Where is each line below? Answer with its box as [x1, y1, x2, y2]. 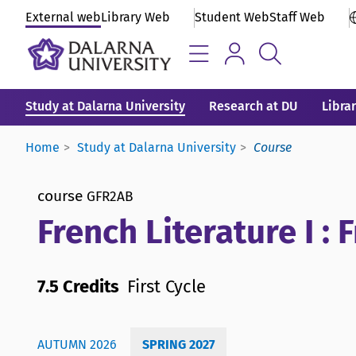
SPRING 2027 [142, 336, 215, 352]
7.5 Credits [37, 275, 119, 297]
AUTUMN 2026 [37, 336, 117, 352]
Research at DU [209, 99, 298, 114]
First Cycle [127, 275, 206, 297]
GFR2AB [87, 188, 133, 205]
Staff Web [269, 10, 325, 25]
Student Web [195, 10, 269, 25]
